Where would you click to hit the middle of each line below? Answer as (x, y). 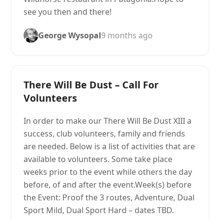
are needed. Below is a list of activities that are (110, 146)
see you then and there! (68, 12)
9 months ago (127, 35)
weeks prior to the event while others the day (108, 172)
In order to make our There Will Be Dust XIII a (108, 121)
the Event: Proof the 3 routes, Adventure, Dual (109, 197)
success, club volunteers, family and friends (105, 134)
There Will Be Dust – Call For (91, 85)
